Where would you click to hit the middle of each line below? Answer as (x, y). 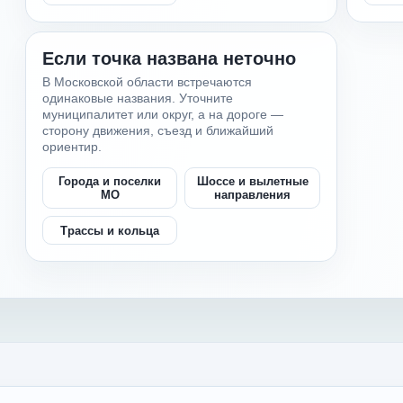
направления (253, 195)
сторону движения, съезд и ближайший (158, 130)
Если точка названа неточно (170, 58)
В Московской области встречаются (148, 82)
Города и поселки (110, 181)
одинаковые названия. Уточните (138, 98)
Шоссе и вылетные (252, 181)
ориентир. (72, 147)
